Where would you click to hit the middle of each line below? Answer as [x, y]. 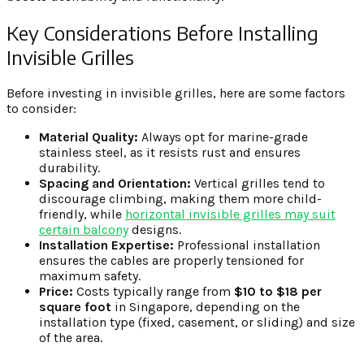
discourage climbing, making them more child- [180, 198]
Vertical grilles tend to [258, 183]
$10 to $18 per [278, 291]
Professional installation [247, 245]
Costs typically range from [154, 291]
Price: [56, 291]
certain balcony [84, 229]
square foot [75, 306]
